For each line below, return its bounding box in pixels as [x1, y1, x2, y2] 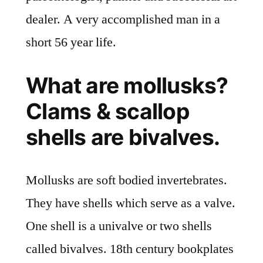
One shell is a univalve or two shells [26, 218, 212, 235]
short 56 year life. [26, 34, 116, 51]
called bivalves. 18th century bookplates [26, 241, 234, 258]
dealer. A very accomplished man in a [26, 11, 220, 28]
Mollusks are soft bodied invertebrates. [26, 172, 227, 189]
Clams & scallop [26, 98, 189, 125]
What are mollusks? [26, 72, 228, 99]
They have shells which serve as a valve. [26, 195, 235, 212]
